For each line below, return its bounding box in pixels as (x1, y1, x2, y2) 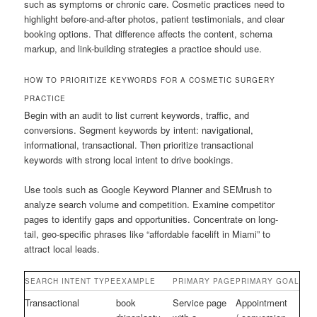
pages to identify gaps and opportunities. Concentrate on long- (24, 212, 279, 226)
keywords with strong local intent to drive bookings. (24, 152, 234, 166)
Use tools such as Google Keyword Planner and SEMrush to (24, 182, 272, 196)
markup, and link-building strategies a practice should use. (24, 41, 263, 55)
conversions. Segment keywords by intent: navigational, (24, 122, 254, 137)
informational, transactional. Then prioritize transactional (24, 137, 254, 151)
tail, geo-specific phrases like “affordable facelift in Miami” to (24, 226, 271, 241)
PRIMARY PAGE (173, 275, 236, 286)
